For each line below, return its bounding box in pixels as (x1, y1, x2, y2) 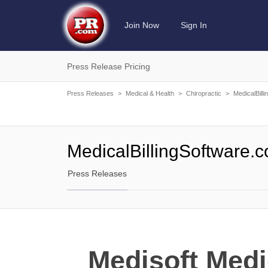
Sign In (181, 20, 207, 30)
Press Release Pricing (67, 62, 150, 71)
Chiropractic (186, 90, 221, 97)
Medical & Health (126, 90, 174, 97)
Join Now (124, 20, 159, 30)
